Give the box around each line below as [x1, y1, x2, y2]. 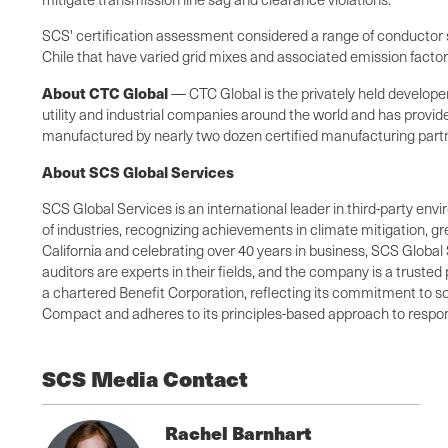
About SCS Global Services [42, 161, 234, 183]
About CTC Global [42, 82, 168, 104]
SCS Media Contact [42, 363, 248, 395]
